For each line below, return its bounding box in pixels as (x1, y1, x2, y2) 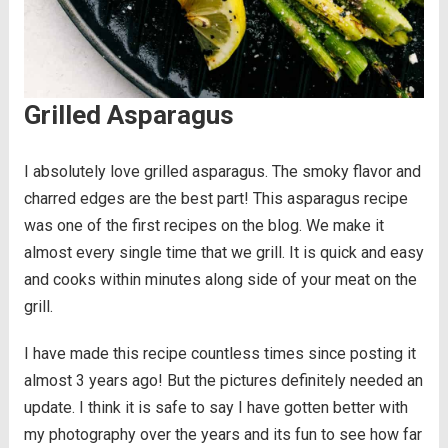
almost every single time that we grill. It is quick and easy (23, 243, 424, 263)
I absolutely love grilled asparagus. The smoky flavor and (23, 162, 421, 182)
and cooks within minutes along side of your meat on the (23, 270, 417, 290)
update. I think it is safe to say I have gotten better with (23, 398, 408, 418)
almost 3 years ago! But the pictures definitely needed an (23, 371, 423, 391)
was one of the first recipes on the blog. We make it (23, 216, 384, 236)
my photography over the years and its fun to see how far (23, 425, 422, 445)
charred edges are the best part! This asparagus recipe (23, 189, 408, 209)
